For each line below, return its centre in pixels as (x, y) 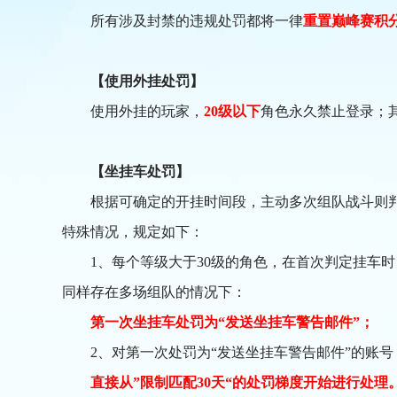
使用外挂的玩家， (147, 111)
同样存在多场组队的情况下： (154, 292)
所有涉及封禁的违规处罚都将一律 (197, 20)
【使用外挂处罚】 (147, 81)
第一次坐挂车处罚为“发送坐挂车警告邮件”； (232, 322)
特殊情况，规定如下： (133, 231)
